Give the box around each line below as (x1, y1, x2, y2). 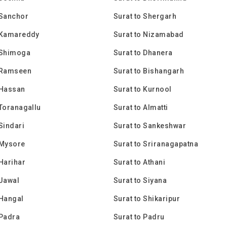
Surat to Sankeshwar (113, 122, 186, 130)
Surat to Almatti (113, 103, 168, 111)
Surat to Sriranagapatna (113, 140, 199, 148)
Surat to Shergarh (113, 12, 177, 20)
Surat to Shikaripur (113, 195, 180, 203)
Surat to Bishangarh (113, 67, 184, 75)
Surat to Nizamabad (113, 30, 184, 39)
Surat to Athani (113, 158, 166, 166)
